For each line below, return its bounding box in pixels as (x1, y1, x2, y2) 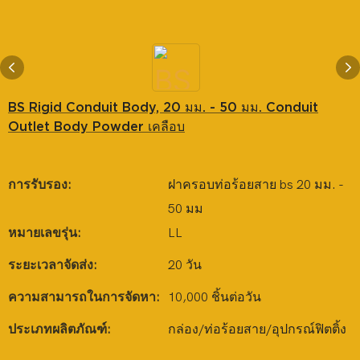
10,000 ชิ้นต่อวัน (168, 290, 261, 305)
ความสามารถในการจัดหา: (8, 290, 160, 305)
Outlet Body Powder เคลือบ (8, 119, 185, 133)
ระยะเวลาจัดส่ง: (8, 258, 97, 272)
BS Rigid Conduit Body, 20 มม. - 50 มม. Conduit (8, 100, 318, 114)
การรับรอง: (8, 178, 72, 192)
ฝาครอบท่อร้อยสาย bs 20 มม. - (168, 178, 343, 192)
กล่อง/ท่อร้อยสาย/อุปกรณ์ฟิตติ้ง (168, 322, 346, 337)
